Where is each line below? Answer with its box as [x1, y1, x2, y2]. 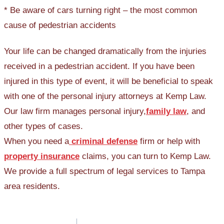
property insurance [4, 151, 79, 161]
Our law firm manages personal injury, [4, 106, 146, 116]
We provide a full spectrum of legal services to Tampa [4, 166, 205, 176]
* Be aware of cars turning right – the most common [4, 5, 197, 15]
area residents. [4, 181, 60, 191]
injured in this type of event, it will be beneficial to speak [4, 76, 213, 86]
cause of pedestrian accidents [4, 20, 116, 30]
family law [146, 106, 186, 116]
